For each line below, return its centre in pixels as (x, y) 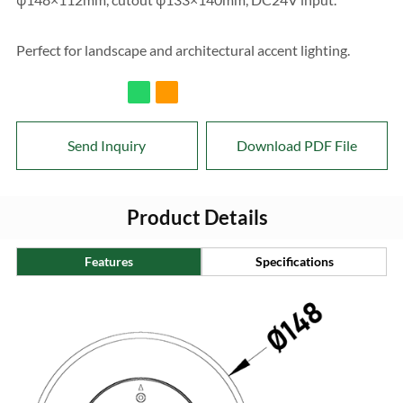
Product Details (197, 218)
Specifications (294, 262)
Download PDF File (296, 145)
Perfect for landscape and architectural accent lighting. (183, 49)
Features (108, 262)
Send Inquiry (107, 145)
